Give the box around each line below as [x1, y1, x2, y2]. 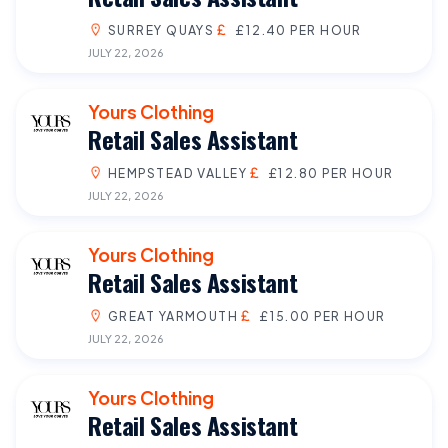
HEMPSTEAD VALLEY [108, 164, 248, 181]
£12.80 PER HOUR [267, 164, 394, 181]
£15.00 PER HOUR [258, 307, 386, 324]
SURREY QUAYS [108, 21, 215, 38]
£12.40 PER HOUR [234, 21, 362, 38]
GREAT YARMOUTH [108, 307, 239, 324]
